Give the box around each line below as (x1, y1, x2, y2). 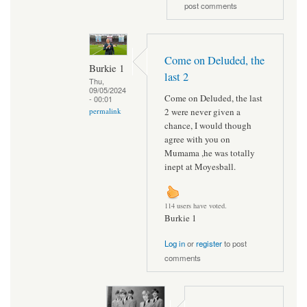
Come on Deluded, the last (164, 91, 262, 104)
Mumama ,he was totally (164, 146, 255, 159)
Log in (164, 237, 185, 249)
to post (222, 237, 247, 249)
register (196, 237, 222, 249)
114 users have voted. (164, 201, 227, 211)
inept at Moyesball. (164, 160, 236, 173)
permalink (89, 106, 121, 116)
